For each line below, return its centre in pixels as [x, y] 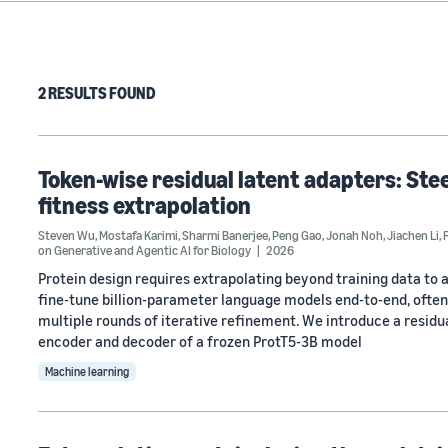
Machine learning [87, 371]
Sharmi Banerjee [225, 235]
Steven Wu [66, 235]
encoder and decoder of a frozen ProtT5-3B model [200, 341]
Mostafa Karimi [138, 235]
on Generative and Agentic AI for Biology [144, 250]
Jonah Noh [354, 235]
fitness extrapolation [144, 205]
